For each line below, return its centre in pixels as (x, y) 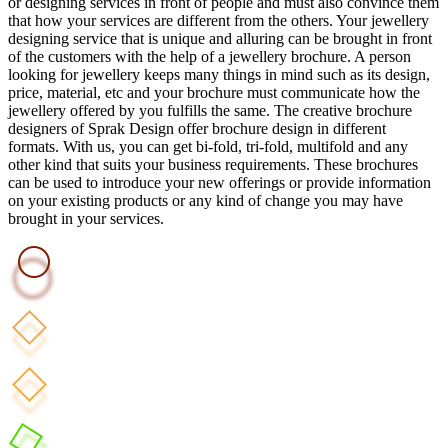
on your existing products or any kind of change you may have (205, 200)
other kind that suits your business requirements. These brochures (213, 164)
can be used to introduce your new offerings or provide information (219, 182)
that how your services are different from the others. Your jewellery (218, 20)
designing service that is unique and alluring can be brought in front (220, 38)
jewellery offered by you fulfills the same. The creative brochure (210, 110)
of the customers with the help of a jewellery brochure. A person (209, 56)
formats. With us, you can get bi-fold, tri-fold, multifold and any (208, 146)
